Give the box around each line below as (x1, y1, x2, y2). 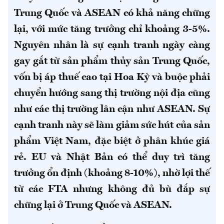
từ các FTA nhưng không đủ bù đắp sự (14, 184, 210, 195)
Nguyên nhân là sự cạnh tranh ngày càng (14, 40, 210, 51)
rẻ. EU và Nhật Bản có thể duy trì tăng (14, 152, 210, 163)
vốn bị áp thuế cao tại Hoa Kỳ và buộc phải (14, 72, 210, 83)
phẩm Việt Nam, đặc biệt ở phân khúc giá (14, 136, 210, 147)
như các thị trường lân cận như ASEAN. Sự (14, 104, 210, 115)
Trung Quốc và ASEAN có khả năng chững (14, 8, 210, 19)
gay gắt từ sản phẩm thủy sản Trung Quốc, (14, 56, 210, 67)
